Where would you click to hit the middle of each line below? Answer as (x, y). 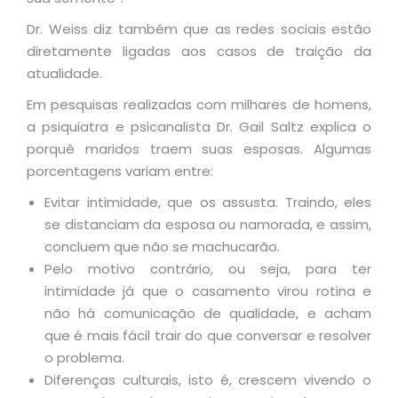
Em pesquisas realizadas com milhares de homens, (199, 104)
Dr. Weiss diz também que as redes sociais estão (199, 29)
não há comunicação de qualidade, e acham (208, 313)
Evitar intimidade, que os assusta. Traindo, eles (208, 202)
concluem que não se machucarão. (162, 247)
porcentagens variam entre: (120, 171)
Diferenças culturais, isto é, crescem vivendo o (208, 380)
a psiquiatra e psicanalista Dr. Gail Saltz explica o (199, 127)
